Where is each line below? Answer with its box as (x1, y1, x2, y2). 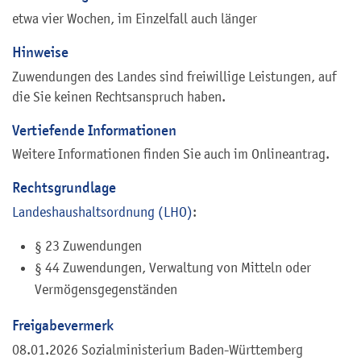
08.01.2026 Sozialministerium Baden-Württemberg (12, 341, 303, 358)
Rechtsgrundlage (12, 178, 116, 197)
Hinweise (12, 42, 68, 61)
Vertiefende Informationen (12, 120, 176, 139)
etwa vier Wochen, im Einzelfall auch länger (12, 10, 257, 27)
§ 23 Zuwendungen (35, 238, 142, 255)
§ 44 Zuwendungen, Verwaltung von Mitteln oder (35, 259, 311, 276)
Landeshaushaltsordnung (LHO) (12, 204, 193, 221)
